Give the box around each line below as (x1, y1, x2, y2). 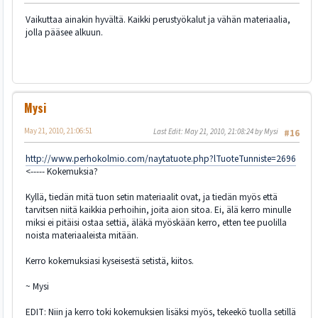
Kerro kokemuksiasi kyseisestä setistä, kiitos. (26, 253, 194, 268)
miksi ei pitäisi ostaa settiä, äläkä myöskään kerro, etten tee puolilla (26, 215, 287, 229)
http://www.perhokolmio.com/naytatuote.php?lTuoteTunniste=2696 (26, 151, 296, 165)
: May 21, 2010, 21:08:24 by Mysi (181, 126, 278, 138)
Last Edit (153, 126, 181, 138)
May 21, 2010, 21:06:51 (24, 126, 92, 137)
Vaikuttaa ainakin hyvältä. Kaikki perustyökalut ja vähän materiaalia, (26, 12, 290, 26)
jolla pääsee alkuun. (26, 25, 103, 39)
